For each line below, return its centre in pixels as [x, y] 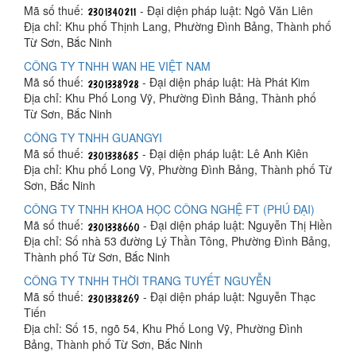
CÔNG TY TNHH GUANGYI [93, 137]
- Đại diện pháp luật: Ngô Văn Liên [225, 10]
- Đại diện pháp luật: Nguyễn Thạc [228, 296]
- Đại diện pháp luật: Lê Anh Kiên [224, 153]
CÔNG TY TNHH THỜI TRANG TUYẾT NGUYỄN [147, 281]
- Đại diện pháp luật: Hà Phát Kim [224, 82]
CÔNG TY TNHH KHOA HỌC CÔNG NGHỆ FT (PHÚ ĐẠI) [169, 209]
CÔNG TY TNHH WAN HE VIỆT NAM [117, 66]
